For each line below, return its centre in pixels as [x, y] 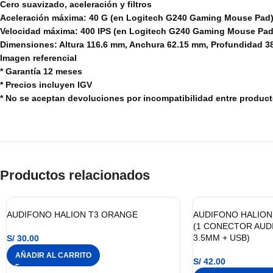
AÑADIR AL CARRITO [53, 255]
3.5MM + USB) [221, 237]
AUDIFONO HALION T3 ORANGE [72, 214]
